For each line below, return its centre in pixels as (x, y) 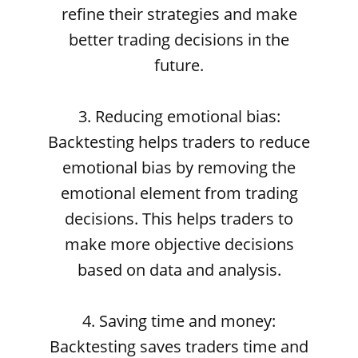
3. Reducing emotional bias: (179, 116)
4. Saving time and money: (179, 321)
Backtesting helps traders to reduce (179, 142)
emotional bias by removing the (179, 167)
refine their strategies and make (179, 14)
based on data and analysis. (179, 270)
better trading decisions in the (179, 40)
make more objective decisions (179, 244)
